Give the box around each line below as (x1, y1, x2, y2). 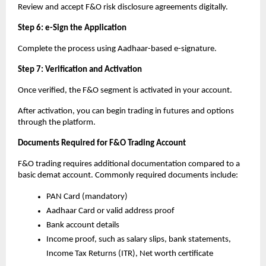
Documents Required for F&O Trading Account (18, 138, 186, 148)
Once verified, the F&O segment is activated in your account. (18, 85, 232, 95)
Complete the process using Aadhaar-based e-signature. (18, 44, 217, 53)
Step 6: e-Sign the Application (18, 23, 126, 33)
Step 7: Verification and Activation (18, 65, 142, 74)
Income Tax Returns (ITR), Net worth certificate (46, 249, 213, 258)
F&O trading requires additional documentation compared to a (18, 159, 240, 169)
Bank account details (46, 220, 119, 230)
